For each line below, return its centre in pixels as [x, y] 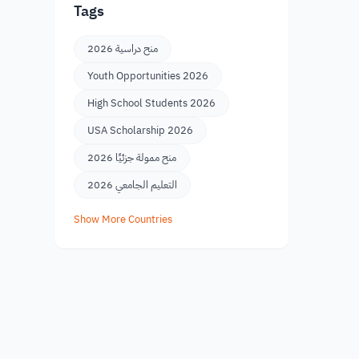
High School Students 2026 [151, 103]
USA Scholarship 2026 [140, 130]
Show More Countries [123, 219]
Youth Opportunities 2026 [148, 76]
